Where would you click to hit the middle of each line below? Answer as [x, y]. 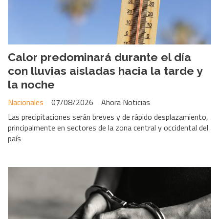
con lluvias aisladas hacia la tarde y [105, 70]
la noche [31, 84]
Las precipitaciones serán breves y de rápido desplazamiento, [108, 117]
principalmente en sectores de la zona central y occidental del [108, 128]
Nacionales [26, 102]
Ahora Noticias [126, 102]
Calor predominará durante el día [99, 57]
